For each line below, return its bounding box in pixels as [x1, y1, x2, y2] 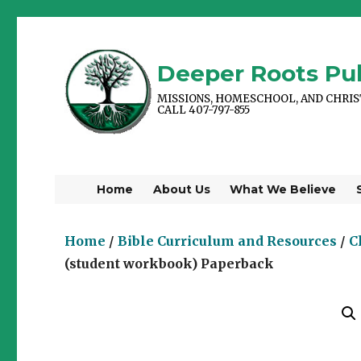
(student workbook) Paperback [64, 255, 275, 272]
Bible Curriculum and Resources [118, 232, 338, 249]
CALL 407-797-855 [157, 102, 251, 117]
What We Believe [230, 182, 337, 197]
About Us [152, 182, 210, 197]
